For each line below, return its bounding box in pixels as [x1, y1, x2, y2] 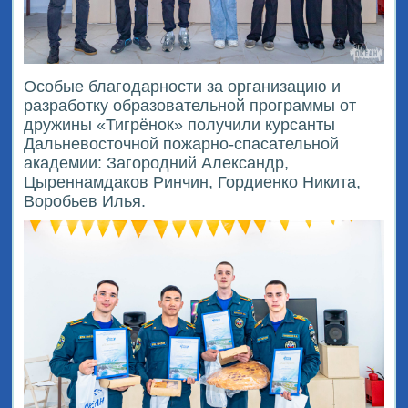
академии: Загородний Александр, [24, 153, 290, 172]
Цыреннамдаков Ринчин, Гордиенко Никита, [24, 172, 362, 191]
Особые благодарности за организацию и [24, 76, 342, 96]
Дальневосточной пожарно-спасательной [24, 134, 340, 153]
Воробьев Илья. [24, 191, 147, 210]
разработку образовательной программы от [24, 96, 357, 115]
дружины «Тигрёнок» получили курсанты [24, 115, 336, 134]
